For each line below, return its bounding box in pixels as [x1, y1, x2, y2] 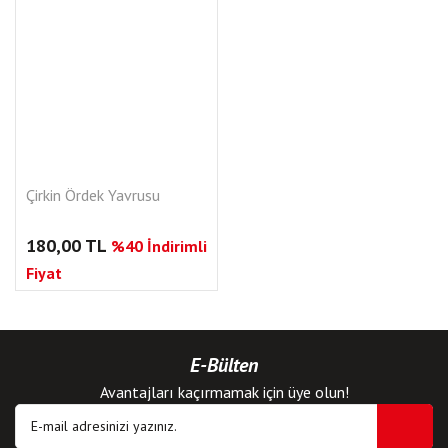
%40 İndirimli [111, 235, 207, 256]
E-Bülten [190, 351, 258, 378]
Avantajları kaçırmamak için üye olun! [99, 381, 349, 402]
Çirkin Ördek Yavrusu [26, 184, 160, 205]
